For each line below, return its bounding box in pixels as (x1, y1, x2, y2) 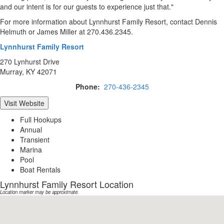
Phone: (75, 81, 102, 91)
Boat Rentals (20, 164, 60, 174)
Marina (20, 144, 42, 154)
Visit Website (4, 97, 44, 108)
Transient (20, 134, 49, 144)
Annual (20, 124, 42, 134)
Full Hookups (20, 114, 61, 124)
